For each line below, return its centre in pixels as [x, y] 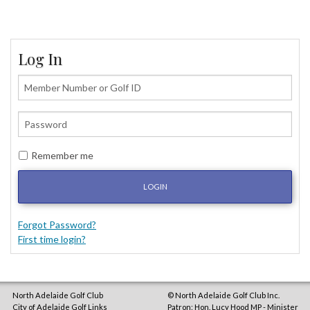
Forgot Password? [57, 225]
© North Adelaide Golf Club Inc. [224, 295]
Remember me [62, 156]
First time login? [52, 239]
